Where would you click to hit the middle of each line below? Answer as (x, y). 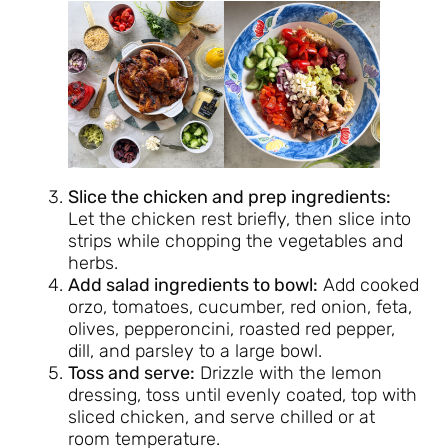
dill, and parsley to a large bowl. (195, 351)
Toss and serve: (131, 373)
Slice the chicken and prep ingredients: (229, 197)
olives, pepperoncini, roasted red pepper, (231, 329)
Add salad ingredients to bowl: (193, 285)
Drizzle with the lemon (288, 373)
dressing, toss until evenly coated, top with (242, 395)
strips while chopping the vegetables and (235, 241)
